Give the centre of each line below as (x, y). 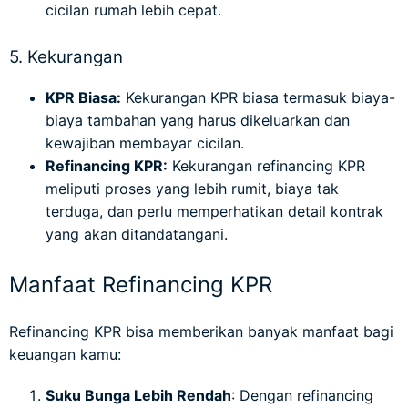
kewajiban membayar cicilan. (145, 143)
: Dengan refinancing (302, 396)
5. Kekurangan (66, 56)
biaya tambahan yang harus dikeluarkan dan (198, 121)
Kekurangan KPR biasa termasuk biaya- (258, 98)
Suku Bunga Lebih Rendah (138, 396)
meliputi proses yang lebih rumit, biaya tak (192, 189)
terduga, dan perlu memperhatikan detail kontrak (214, 212)
